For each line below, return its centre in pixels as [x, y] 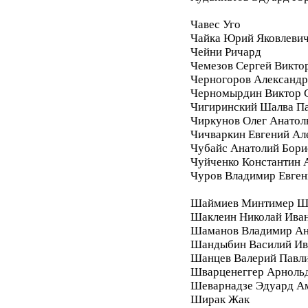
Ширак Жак [220, 299]
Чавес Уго [215, 24]
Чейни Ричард [225, 52]
